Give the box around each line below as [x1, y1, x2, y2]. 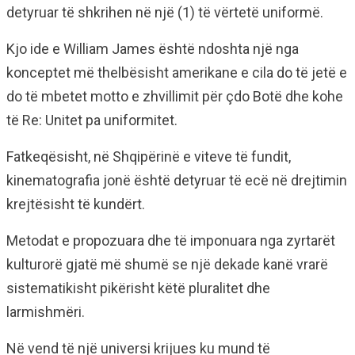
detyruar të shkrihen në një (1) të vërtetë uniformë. [6, 4, 323, 21]
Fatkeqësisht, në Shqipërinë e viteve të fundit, [6, 148, 291, 166]
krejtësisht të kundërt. [6, 196, 145, 213]
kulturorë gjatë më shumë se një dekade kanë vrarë [6, 256, 328, 273]
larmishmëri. [6, 303, 85, 321]
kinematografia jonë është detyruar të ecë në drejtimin [6, 172, 347, 189]
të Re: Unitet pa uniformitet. [6, 112, 177, 129]
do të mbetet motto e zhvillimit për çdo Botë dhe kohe [6, 88, 343, 105]
